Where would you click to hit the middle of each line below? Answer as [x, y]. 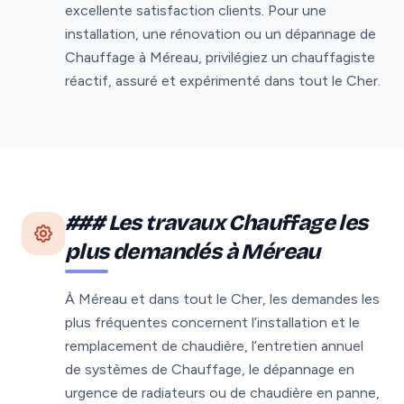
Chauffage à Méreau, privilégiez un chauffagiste [220, 57]
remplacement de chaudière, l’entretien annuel [214, 345]
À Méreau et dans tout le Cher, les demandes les [222, 298]
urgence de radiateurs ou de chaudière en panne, [222, 392]
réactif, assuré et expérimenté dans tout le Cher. [223, 80]
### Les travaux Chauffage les [216, 222]
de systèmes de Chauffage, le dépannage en [210, 369]
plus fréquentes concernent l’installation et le [212, 322]
